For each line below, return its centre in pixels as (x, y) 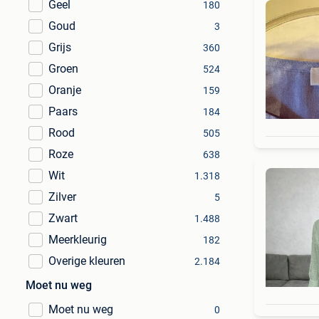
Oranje (65, 90)
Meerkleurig (78, 240)
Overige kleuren (87, 261)
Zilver (62, 197)
